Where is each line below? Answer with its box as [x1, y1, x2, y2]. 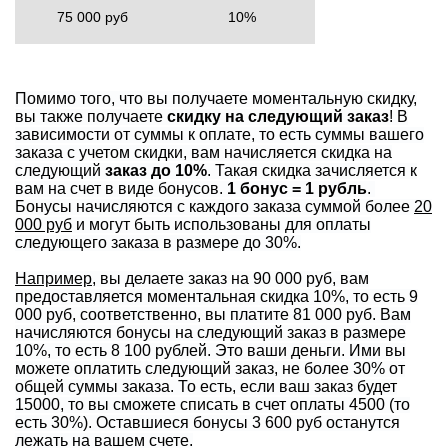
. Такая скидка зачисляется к [207, 161, 417, 179]
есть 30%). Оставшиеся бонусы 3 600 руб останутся [15, 413, 400, 431]
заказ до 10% [105, 161, 207, 179]
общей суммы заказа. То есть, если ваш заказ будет [15, 377, 397, 395]
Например [15, 269, 92, 287]
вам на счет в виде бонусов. [15, 179, 227, 197]
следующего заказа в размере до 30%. [15, 233, 301, 251]
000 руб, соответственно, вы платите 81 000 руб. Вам [15, 305, 411, 323]
